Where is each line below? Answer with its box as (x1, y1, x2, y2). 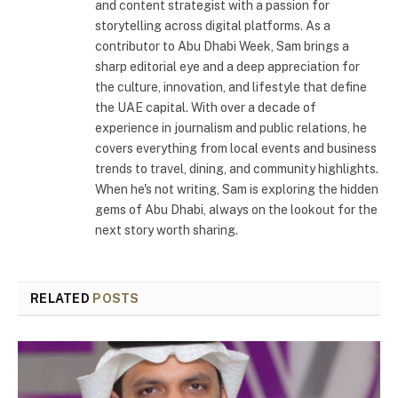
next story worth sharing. (95, 223, 238, 238)
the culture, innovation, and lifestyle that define (95, 80, 367, 95)
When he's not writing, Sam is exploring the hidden (95, 182, 378, 197)
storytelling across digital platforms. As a (95, 19, 330, 34)
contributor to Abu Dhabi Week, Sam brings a (95, 39, 349, 54)
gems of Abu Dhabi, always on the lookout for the (95, 203, 378, 218)
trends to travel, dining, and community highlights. (95, 162, 378, 177)
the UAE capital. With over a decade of (95, 100, 316, 115)
